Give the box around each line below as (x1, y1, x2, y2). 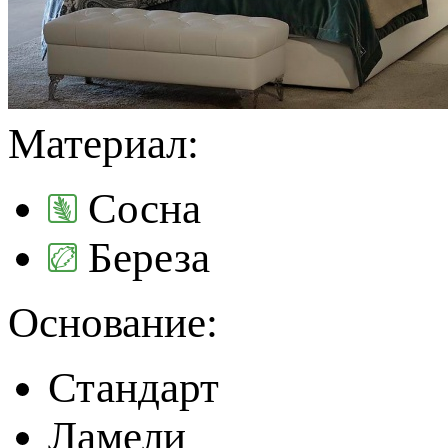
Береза (88, 233, 210, 281)
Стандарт (48, 363, 219, 411)
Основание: (8, 298, 218, 346)
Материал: (8, 119, 199, 167)
